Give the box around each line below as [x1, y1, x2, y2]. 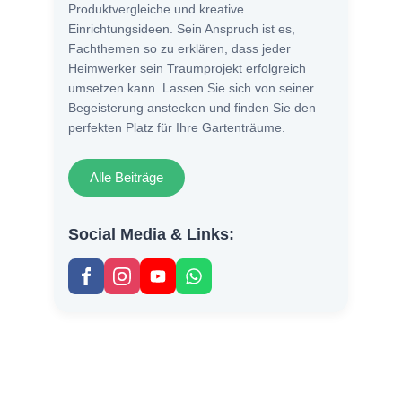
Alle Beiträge [90, 170, 163, 186]
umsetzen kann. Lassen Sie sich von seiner [68, 81, 314, 96]
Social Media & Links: [68, 225, 234, 244]
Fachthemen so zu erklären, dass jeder [68, 41, 291, 57]
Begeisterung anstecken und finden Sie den [68, 100, 316, 116]
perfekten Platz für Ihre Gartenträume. [68, 120, 285, 135]
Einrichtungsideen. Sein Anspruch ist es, [68, 22, 295, 37]
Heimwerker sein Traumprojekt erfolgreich [68, 61, 306, 76]
